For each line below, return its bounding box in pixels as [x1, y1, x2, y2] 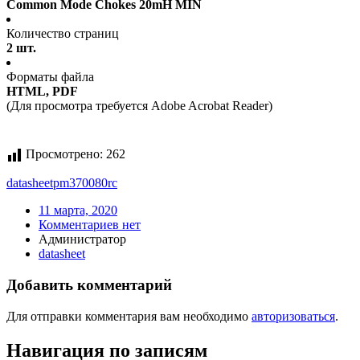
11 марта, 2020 [39, 203, 117, 218]
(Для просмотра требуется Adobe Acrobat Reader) [6, 99, 272, 113]
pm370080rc [53, 176, 117, 190]
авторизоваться [252, 309, 335, 323]
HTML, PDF [6, 84, 78, 99]
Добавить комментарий [6, 276, 172, 294]
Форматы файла [6, 70, 94, 84]
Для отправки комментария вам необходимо [6, 309, 252, 323]
